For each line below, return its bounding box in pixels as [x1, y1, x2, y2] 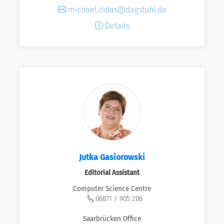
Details [102, 20, 129, 30]
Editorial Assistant [84, 168, 139, 177]
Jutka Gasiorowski [79, 152, 145, 162]
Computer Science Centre [73, 184, 151, 193]
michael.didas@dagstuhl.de [65, 4, 166, 14]
